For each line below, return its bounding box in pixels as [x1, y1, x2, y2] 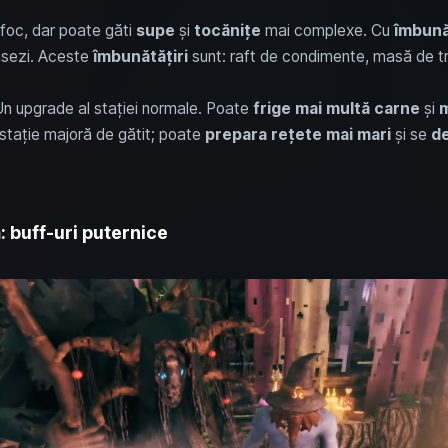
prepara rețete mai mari [204, 124, 391, 144]
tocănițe [193, 20, 261, 40]
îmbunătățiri [92, 46, 188, 66]
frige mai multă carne [252, 98, 420, 118]
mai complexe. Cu [260, 20, 394, 40]
